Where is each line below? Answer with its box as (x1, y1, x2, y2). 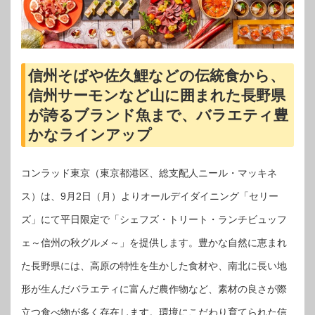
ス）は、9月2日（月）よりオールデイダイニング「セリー (21, 191, 278, 202)
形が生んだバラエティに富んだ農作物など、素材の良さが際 (21, 283, 287, 295)
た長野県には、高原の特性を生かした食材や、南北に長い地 (21, 260, 287, 272)
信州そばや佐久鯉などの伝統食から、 (27, 67, 285, 84)
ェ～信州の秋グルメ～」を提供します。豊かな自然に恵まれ (21, 237, 287, 249)
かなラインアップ (27, 126, 152, 143)
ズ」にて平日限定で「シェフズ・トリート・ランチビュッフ (21, 214, 287, 226)
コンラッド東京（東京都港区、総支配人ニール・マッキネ (21, 167, 277, 179)
